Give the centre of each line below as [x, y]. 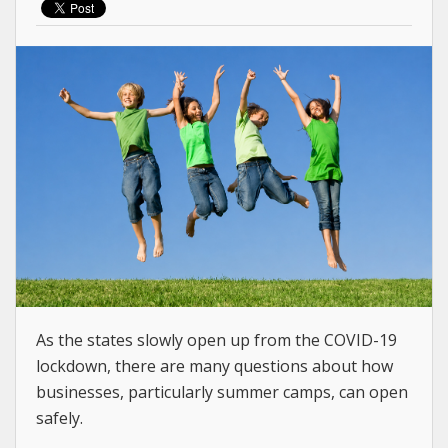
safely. [59, 417]
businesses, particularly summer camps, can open [222, 391]
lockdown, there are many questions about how [214, 365]
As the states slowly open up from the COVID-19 [216, 339]
